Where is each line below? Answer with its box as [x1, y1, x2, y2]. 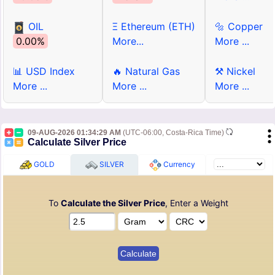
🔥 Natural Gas [112, 65, 180, 78]
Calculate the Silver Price [60, 198, 165, 209]
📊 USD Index [13, 65, 75, 78]
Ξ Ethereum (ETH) [112, 20, 195, 33]
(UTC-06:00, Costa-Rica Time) [121, 128, 226, 137]
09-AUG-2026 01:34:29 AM [28, 128, 121, 137]
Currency [161, 160, 195, 169]
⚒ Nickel [215, 65, 255, 78]
